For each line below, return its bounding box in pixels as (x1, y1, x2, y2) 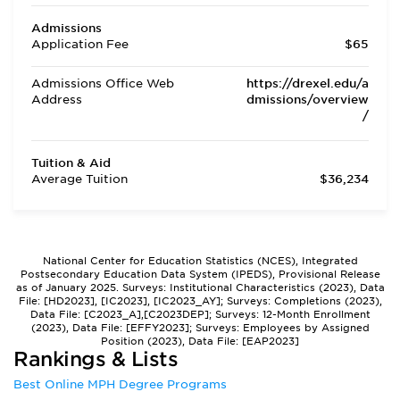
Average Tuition (31, 172, 128, 186)
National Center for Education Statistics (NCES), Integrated (42, 254, 358, 267)
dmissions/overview (246, 93, 369, 106)
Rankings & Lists (13, 347, 178, 371)
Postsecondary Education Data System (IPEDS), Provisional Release (20, 268, 380, 280)
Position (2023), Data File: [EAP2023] (101, 335, 299, 347)
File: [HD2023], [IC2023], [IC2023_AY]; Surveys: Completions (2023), (18, 295, 382, 307)
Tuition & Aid (31, 156, 111, 170)
